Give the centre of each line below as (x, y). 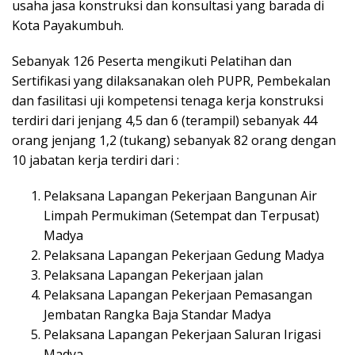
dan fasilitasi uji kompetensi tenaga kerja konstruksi (168, 101)
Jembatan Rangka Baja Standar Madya (157, 315)
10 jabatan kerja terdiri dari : (95, 160)
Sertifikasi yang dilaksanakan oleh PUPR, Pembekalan (171, 81)
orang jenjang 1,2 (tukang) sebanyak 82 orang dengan (174, 141)
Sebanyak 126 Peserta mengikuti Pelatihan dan (152, 61)
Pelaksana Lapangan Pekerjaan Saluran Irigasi (182, 335)
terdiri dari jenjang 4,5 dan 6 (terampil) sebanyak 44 (164, 121)
